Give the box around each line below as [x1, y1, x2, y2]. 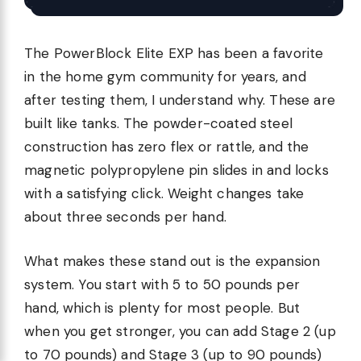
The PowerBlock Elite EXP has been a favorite [24, 44, 324, 62]
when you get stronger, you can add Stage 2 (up [24, 322, 336, 340]
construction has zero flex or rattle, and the [24, 138, 309, 156]
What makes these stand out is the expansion [24, 251, 321, 270]
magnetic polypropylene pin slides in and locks [24, 161, 329, 179]
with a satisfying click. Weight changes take [24, 185, 305, 202]
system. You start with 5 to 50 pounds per [24, 275, 300, 293]
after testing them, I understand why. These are [24, 91, 335, 109]
